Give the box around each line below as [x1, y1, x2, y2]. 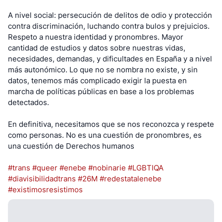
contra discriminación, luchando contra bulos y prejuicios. [8, 21, 210, 31]
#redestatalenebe [100, 174, 162, 183]
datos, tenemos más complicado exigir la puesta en [8, 76, 187, 85]
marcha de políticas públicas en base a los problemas [8, 87, 194, 96]
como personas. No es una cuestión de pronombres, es [8, 130, 202, 140]
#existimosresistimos [8, 185, 83, 194]
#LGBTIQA [128, 163, 164, 172]
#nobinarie [88, 163, 126, 172]
